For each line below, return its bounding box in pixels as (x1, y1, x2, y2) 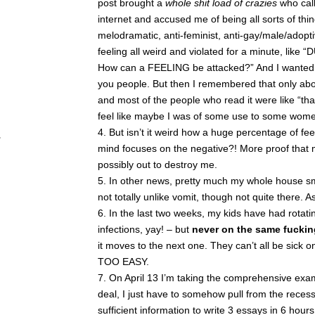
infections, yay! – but (98, 224, 192, 235)
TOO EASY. (98, 256, 149, 267)
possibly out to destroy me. (98, 159, 217, 170)
